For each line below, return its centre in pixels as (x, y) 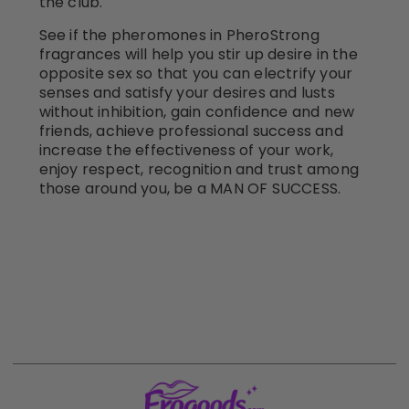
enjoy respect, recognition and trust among (199, 169)
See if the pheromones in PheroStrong (179, 35)
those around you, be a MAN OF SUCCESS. (190, 188)
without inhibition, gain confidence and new (197, 111)
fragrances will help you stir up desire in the (198, 54)
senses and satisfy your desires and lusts (187, 92)
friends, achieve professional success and (191, 131)
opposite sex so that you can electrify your (196, 73)
